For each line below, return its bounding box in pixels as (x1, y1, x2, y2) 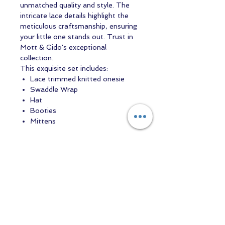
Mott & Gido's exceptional (20, 43, 106, 52)
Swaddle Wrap (30, 85, 78, 94)
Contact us (58, 192, 102, 202)
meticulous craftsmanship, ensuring (20, 22, 137, 31)
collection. (20, 54, 53, 62)
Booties (30, 106, 56, 115)
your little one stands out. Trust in (20, 33, 133, 41)
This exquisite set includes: (20, 64, 108, 73)
